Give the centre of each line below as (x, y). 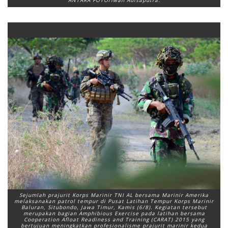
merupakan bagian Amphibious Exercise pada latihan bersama (114, 213)
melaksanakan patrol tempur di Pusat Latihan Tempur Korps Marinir (114, 201)
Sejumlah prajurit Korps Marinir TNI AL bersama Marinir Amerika (114, 195)
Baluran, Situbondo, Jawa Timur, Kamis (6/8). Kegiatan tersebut (114, 207)
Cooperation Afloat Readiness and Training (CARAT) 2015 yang (114, 220)
